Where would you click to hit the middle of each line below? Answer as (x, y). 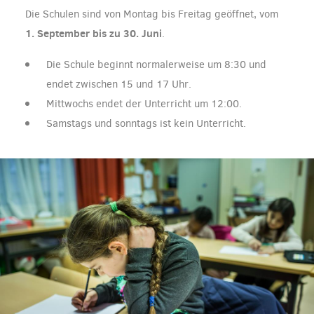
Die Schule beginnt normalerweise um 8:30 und (156, 64)
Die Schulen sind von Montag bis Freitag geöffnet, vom (152, 14)
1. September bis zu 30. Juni (94, 33)
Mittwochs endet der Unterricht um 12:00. (144, 103)
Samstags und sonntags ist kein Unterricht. (146, 123)
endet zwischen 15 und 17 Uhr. (119, 84)
